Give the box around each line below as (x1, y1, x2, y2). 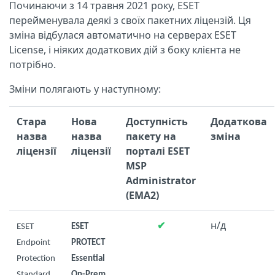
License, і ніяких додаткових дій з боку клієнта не (9, 43, 241, 56)
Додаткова (211, 115, 267, 128)
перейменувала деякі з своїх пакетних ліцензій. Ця (9, 14, 251, 27)
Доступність (126, 115, 188, 128)
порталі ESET (126, 144, 190, 158)
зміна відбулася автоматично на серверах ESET (9, 28, 236, 42)
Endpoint (17, 238, 50, 247)
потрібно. (9, 58, 56, 71)
